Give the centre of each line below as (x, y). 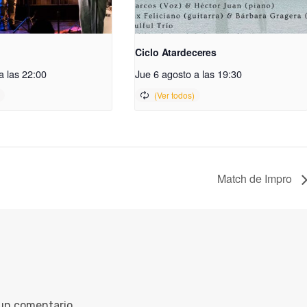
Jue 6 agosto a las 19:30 (189, 74)
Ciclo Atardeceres (176, 52)
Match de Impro (256, 179)
